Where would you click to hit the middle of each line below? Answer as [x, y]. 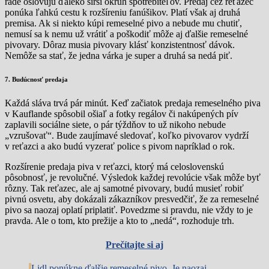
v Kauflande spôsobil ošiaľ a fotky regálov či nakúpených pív [122, 114]
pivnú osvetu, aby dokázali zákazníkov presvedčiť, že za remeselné [132, 199]
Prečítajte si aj [134, 244]
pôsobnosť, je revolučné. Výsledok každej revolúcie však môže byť [133, 178]
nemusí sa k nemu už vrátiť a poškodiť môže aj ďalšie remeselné [126, 34]
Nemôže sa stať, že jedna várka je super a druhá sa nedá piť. [119, 55]
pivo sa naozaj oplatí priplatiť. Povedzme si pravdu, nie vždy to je [129, 210]
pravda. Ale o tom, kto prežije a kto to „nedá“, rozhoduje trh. [119, 221]
